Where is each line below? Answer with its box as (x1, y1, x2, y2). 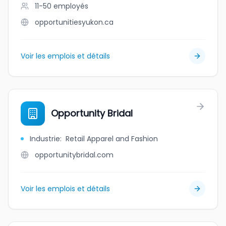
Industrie (30, 134, 60, 144)
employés (53, 1, 88, 11)
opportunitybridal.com (35, 150, 114, 160)
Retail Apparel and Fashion (66, 134, 158, 144)
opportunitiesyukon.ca (35, 17, 114, 27)
